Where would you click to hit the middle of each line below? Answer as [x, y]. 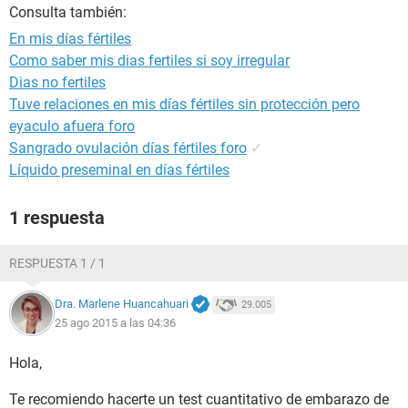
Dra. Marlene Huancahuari [122, 304]
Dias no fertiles [57, 82]
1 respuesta [57, 218]
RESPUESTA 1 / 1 [57, 263]
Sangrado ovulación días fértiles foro [128, 148]
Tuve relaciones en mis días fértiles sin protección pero [184, 104]
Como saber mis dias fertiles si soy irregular [149, 61]
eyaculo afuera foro [72, 126]
